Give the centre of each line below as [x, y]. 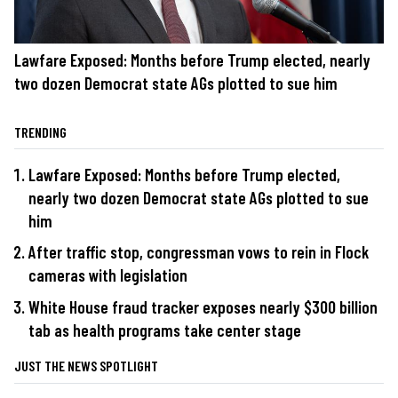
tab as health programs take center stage [165, 330]
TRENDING [40, 131]
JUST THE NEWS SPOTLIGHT [86, 366]
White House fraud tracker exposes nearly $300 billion [203, 307]
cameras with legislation [108, 275]
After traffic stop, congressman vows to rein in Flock [199, 252]
